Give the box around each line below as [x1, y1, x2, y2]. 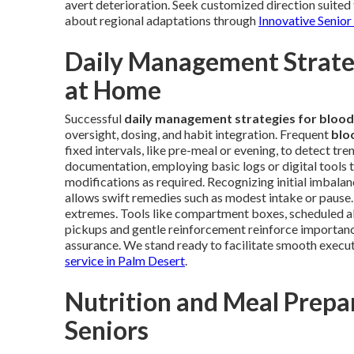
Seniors [65, 314, 149, 345]
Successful [65, 111, 124, 126]
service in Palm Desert [65, 253, 185, 268]
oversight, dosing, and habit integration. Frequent [65, 126, 331, 141]
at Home [65, 74, 161, 105]
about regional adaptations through [65, 13, 258, 28]
